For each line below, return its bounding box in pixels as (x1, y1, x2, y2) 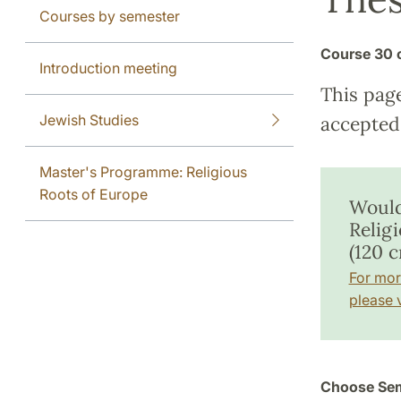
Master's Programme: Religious (39, 162, 247, 181)
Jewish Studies (39, 110, 139, 129)
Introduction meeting (39, 58, 177, 77)
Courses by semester (39, 6, 180, 25)
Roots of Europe (39, 184, 148, 203)
